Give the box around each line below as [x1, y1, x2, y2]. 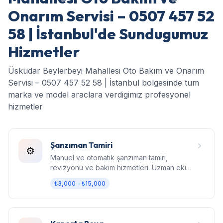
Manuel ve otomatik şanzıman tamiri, [50, 153, 168, 162]
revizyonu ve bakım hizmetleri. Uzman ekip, [50, 163, 193, 172]
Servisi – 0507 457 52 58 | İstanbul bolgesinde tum [8, 77, 199, 88]
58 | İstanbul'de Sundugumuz [8, 24, 208, 43]
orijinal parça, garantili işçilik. [50, 173, 142, 182]
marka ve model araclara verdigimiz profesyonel [8, 89, 191, 100]
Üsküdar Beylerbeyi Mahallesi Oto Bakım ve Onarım [8, 65, 204, 76]
